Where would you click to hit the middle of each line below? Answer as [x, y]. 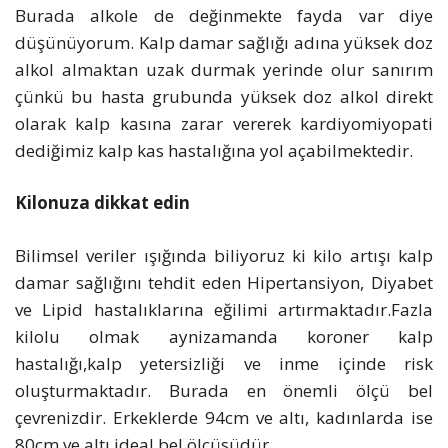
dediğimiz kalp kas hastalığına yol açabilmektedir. [214, 150]
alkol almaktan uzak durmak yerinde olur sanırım [224, 69]
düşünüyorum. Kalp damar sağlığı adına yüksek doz [224, 42]
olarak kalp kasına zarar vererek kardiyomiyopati [224, 123]
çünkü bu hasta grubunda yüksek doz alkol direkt [224, 96]
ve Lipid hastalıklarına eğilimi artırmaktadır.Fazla [224, 309]
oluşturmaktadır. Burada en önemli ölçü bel [224, 390]
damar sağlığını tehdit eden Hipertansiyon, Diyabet [224, 282]
